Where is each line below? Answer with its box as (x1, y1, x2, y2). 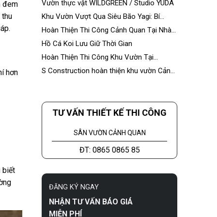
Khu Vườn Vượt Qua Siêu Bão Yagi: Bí (42, 12, 160, 21)
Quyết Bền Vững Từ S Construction (42, 21, 154, 31)
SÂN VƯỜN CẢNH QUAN (73, 129, 146, 137)
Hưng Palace (42, 76, 82, 85)
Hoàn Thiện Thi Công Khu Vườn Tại (42, 53, 154, 62)
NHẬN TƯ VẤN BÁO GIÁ (49, 197, 133, 207)
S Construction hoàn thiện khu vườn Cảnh (42, 66, 174, 76)
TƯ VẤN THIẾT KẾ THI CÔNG (52, 108, 167, 118)
